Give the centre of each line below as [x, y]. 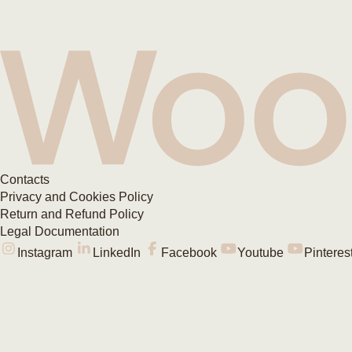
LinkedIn [117, 253]
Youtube [260, 253]
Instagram [45, 253]
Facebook [189, 253]
